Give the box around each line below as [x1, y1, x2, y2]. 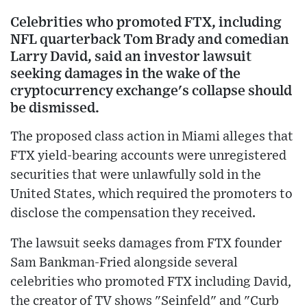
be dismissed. [10, 101, 99, 116]
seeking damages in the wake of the [10, 66, 241, 82]
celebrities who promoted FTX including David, [10, 275, 291, 289]
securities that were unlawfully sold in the [10, 169, 261, 182]
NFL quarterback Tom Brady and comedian [10, 32, 289, 47]
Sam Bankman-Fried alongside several [10, 256, 238, 270]
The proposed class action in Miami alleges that [10, 130, 293, 144]
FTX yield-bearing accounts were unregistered [10, 149, 286, 163]
